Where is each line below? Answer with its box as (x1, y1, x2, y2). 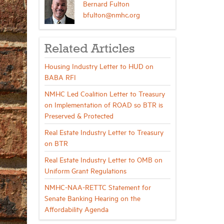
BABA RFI (44, 72, 76, 81)
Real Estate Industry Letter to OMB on (44, 154, 162, 164)
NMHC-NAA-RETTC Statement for (44, 182, 151, 191)
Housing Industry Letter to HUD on (44, 61, 153, 70)
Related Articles (44, 43, 134, 55)
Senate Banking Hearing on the (44, 193, 140, 202)
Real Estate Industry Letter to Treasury (44, 127, 163, 136)
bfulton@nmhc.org (82, 9, 140, 19)
